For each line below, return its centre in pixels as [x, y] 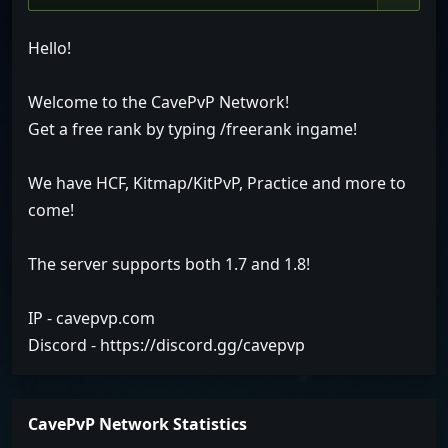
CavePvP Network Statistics [137, 424]
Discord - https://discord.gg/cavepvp [166, 345]
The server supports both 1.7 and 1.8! [169, 264]
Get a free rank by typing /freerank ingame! [192, 129]
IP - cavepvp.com [91, 318]
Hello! [49, 48]
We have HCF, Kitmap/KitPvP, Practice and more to [217, 183]
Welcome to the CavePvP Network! [158, 102]
